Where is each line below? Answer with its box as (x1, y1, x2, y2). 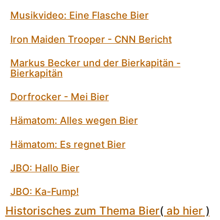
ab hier (166, 204, 203, 218)
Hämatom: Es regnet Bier (10, 138, 126, 150)
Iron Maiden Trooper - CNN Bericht (10, 33, 172, 45)
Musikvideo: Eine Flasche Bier (10, 9, 149, 22)
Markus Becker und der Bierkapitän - (10, 56, 181, 69)
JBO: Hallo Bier (10, 162, 80, 174)
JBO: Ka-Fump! (10, 186, 79, 198)
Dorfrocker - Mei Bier (10, 91, 109, 103)
